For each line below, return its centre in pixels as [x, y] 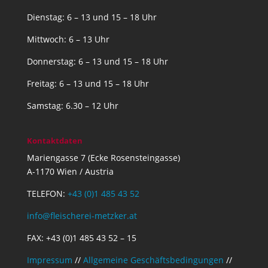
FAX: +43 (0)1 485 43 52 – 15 [81, 238]
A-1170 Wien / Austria [70, 172]
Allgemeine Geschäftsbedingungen [153, 260]
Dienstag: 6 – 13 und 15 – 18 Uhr [92, 17]
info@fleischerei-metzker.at [82, 216]
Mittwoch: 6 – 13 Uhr [68, 39]
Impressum [49, 260]
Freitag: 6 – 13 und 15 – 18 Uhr [88, 84]
